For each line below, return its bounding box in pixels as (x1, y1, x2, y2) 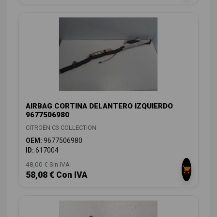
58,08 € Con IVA (26, 170, 87, 180)
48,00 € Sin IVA (26, 160, 70, 169)
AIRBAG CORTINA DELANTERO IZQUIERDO (26, 102, 173, 111)
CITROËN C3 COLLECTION (26, 124, 96, 132)
